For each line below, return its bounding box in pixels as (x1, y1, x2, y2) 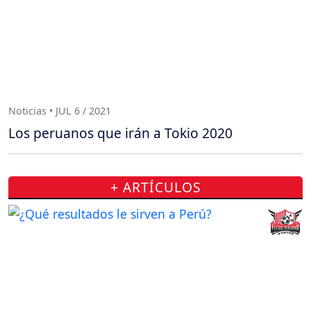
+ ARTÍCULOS (110, 177, 201, 196)
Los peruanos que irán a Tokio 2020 (8, 123, 233, 142)
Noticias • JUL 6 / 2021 (8, 104, 111, 118)
